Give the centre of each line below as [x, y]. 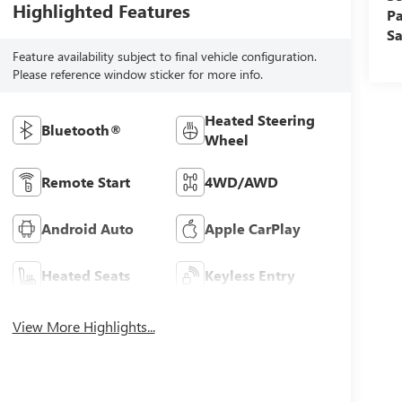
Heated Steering [260, 120]
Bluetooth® [81, 130]
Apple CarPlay [253, 229]
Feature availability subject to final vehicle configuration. [164, 57]
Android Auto [87, 229]
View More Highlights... [83, 327]
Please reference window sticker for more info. [137, 74]
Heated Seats [85, 275]
